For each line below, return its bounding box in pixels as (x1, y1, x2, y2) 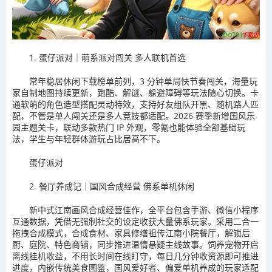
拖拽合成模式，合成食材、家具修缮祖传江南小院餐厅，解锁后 (12, 227, 250, 239)
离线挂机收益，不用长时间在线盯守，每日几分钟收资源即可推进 (12, 250, 259, 262)
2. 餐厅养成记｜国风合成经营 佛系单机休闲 (29, 180, 194, 192)
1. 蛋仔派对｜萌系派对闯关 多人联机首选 (29, 52, 186, 64)
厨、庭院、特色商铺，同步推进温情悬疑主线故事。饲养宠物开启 (12, 239, 259, 251)
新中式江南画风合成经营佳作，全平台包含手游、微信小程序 (29, 204, 259, 216)
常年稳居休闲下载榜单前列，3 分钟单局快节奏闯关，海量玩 (29, 75, 257, 87)
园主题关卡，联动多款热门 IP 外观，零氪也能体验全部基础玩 (12, 121, 245, 134)
